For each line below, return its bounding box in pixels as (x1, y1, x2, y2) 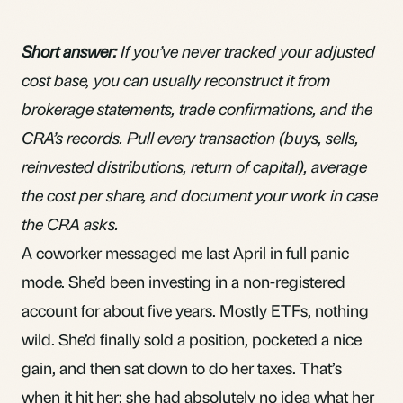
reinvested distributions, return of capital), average (22, 155, 367, 176)
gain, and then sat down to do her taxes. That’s (22, 356, 342, 378)
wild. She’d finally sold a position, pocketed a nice (22, 327, 362, 349)
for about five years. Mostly (77, 299, 271, 320)
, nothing (308, 299, 369, 320)
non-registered (243, 270, 345, 291)
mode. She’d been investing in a (22, 270, 243, 291)
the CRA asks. (22, 212, 119, 234)
